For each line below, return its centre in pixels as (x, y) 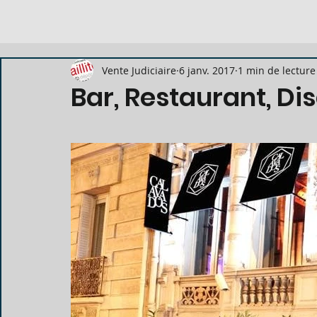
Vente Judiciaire (139, 70)
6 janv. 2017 (207, 70)
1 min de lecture (277, 70)
